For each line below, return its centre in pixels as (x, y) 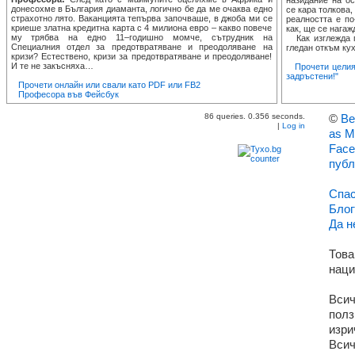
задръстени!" (312, 76)
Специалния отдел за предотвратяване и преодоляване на (141, 47)
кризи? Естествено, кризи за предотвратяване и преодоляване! (141, 56)
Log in (294, 126)
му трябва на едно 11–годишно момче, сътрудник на (141, 37)
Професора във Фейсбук (68, 94)
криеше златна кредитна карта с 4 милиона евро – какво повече (141, 28)
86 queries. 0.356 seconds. (255, 116)
